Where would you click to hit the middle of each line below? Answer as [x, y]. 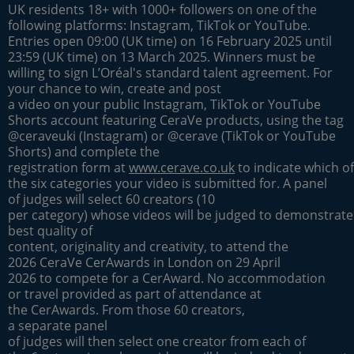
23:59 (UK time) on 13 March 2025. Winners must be [162, 56]
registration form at [68, 167]
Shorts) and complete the [84, 151]
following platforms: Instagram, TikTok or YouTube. [159, 25]
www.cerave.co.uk [182, 167]
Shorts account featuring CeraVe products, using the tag [176, 120]
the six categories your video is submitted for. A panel [168, 183]
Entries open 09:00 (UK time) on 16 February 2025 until [170, 41]
